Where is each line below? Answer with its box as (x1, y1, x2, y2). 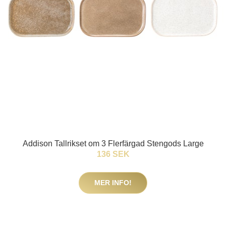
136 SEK (96, 150, 130, 159)
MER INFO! (94, 179, 132, 187)
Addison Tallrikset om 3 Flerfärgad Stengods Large (22, 139, 204, 148)
